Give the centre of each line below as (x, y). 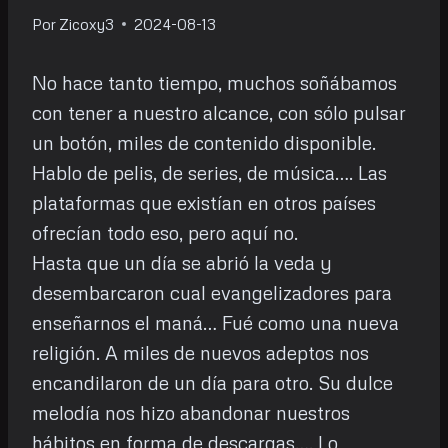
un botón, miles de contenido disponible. (204, 142)
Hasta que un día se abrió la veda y (182, 262)
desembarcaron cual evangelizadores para (212, 292)
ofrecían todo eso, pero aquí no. (165, 232)
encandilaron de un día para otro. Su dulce (212, 382)
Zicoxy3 (87, 23)
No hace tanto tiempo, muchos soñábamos (214, 82)
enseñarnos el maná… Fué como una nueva (215, 322)
